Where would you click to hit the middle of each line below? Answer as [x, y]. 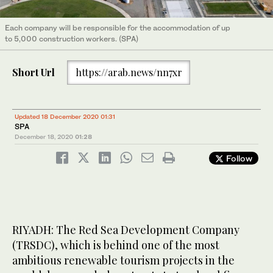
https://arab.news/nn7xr [129, 73]
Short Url [34, 73]
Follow [238, 158]
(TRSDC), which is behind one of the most [116, 245]
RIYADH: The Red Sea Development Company [126, 229]
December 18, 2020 [44, 136]
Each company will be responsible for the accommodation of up [118, 28]
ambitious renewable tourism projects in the [123, 260]
